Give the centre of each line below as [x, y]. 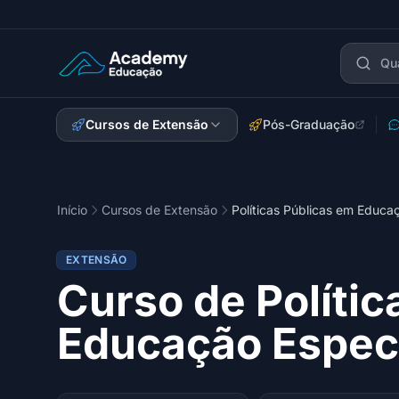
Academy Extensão [121, 73]
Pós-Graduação [309, 124]
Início [72, 210]
